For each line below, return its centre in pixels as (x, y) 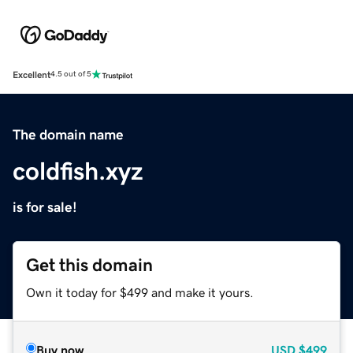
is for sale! (45, 207)
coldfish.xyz (78, 171)
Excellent (32, 74)
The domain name (68, 134)
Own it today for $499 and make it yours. (140, 292)
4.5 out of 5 (71, 74)
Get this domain (89, 265)
